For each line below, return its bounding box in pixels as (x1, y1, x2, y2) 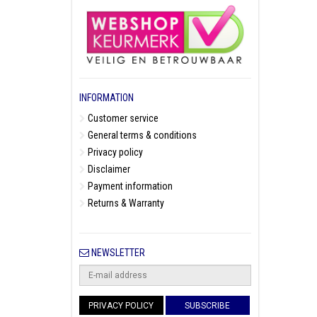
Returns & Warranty (86, 197, 164, 209)
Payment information (86, 180, 173, 192)
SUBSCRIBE (185, 301, 231, 311)
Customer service (86, 113, 158, 125)
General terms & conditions (86, 129, 197, 142)
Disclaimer (86, 163, 130, 175)
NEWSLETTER (89, 247, 145, 259)
